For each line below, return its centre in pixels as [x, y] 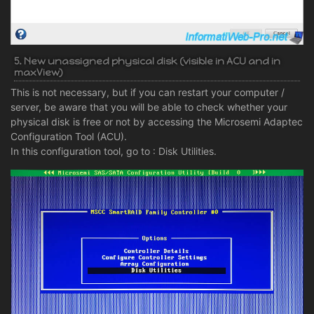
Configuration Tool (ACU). [69, 137]
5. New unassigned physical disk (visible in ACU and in [147, 62]
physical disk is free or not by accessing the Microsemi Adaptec [157, 122]
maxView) [38, 73]
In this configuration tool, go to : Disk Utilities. [114, 151]
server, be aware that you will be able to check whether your [149, 107]
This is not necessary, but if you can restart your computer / [148, 93]
